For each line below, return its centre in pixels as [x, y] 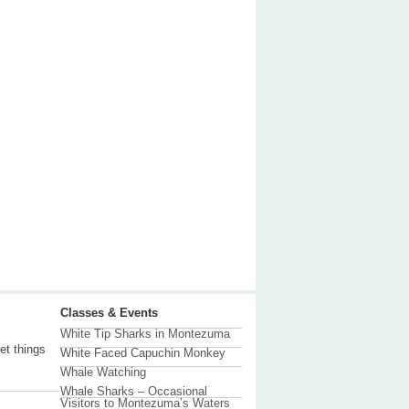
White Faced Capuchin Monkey [143, 353]
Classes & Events [110, 313]
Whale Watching [104, 372]
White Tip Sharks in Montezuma [146, 334]
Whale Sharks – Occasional [134, 392]
